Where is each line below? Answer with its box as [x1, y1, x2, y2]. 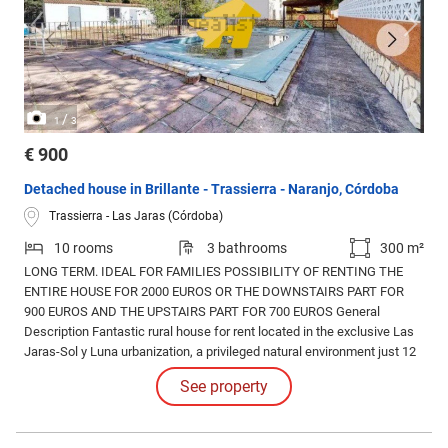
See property [180, 376, 268, 396]
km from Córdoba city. [24, 363, 147, 379]
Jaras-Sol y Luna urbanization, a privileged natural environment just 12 [24, 343, 416, 359]
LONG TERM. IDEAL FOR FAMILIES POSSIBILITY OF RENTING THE [24, 263, 403, 279]
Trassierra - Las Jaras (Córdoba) [49, 209, 223, 224]
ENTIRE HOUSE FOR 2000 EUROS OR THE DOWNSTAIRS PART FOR [24, 283, 404, 299]
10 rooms [54, 239, 113, 256]
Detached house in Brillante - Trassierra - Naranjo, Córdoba [24, 180, 399, 197]
